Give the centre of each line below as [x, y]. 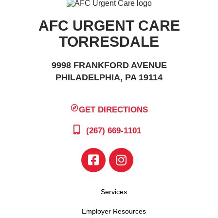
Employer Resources [114, 211]
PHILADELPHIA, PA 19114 [109, 77]
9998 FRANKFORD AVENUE [109, 65]
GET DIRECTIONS [114, 109]
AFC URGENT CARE [109, 25]
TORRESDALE [109, 41]
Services [114, 191]
